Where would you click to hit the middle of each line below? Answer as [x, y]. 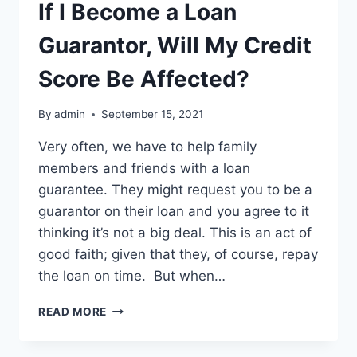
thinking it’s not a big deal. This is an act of [175, 233]
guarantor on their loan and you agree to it [174, 212]
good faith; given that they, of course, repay [178, 255]
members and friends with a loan [144, 169]
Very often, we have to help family [147, 147]
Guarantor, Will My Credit [175, 45]
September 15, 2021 [153, 114]
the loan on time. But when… [132, 276]
